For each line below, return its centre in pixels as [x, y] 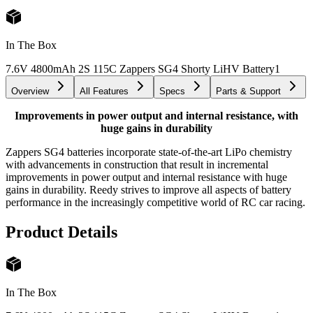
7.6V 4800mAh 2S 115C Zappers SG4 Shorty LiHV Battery [140, 69]
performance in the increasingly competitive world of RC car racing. [155, 203]
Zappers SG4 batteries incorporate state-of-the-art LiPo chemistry [149, 152]
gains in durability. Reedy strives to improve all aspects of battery [148, 190]
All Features [104, 92]
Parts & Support [248, 92]
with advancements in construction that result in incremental [137, 165]
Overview [30, 92]
